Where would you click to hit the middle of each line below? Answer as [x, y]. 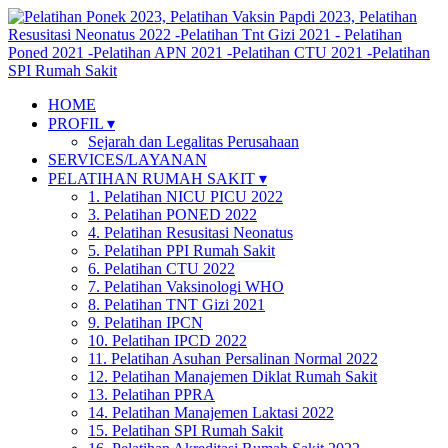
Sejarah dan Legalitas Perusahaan [193, 141]
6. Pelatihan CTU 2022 [161, 268]
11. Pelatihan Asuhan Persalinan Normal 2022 [233, 358]
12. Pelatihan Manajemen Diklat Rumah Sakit [232, 376]
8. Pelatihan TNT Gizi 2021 [176, 304]
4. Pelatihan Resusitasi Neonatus [190, 232]
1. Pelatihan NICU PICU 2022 [185, 196]
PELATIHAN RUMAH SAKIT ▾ [157, 178]
